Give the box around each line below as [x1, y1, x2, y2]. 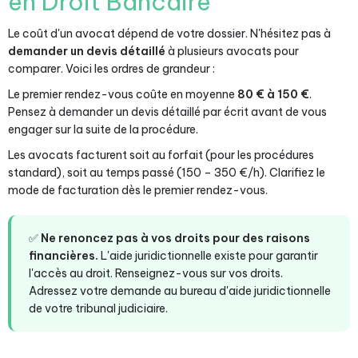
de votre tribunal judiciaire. [29, 301, 168, 316]
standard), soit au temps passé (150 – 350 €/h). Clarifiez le [8, 165, 325, 180]
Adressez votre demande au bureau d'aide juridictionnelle [29, 284, 331, 298]
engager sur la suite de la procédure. [8, 122, 198, 137]
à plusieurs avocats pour [165, 44, 299, 58]
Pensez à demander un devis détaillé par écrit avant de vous [8, 105, 327, 119]
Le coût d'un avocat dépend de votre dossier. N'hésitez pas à [8, 26, 331, 41]
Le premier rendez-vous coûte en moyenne [8, 87, 237, 101]
